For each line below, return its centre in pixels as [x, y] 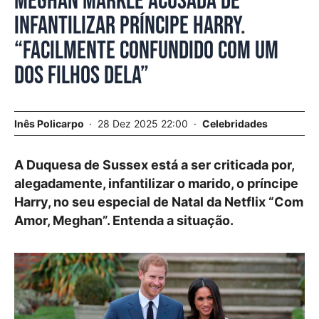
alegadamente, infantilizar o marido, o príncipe [156, 183]
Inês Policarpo [49, 124]
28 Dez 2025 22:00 [144, 124]
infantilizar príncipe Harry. [130, 26]
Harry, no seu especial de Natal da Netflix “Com [159, 202]
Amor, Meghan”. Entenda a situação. [124, 220]
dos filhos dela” [82, 76]
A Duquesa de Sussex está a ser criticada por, [154, 165]
